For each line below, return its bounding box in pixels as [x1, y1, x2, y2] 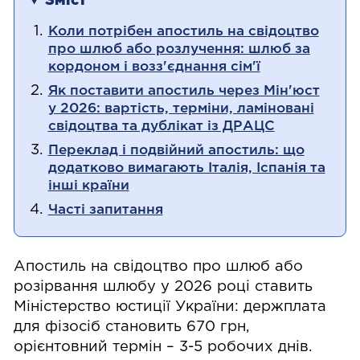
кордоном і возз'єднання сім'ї [47, 60, 260, 73]
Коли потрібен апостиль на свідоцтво [47, 25, 319, 38]
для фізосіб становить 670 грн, [14, 321, 251, 334]
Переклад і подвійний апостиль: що [47, 144, 305, 157]
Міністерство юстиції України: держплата [14, 301, 327, 314]
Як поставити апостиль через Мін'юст [47, 84, 320, 98]
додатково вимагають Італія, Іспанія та [47, 162, 325, 175]
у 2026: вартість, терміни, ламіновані [47, 102, 314, 116]
